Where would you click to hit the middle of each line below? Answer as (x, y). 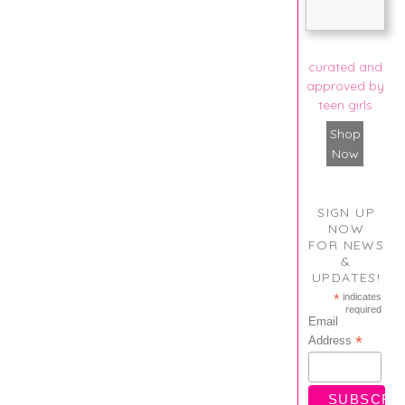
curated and (345, 67)
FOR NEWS (346, 245)
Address (331, 341)
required (364, 310)
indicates (361, 297)
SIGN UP (346, 213)
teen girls (345, 105)
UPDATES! (346, 278)
